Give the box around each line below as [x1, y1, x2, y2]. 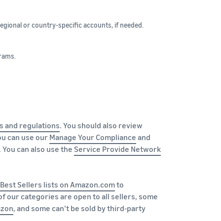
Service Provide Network [74, 144, 161, 154]
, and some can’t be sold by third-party [13, 203, 146, 213]
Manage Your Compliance [49, 132, 136, 142]
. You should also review [60, 120, 143, 130]
